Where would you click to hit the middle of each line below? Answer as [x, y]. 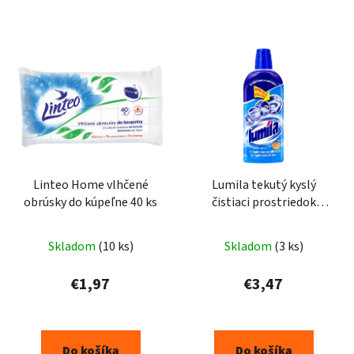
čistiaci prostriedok [264, 203]
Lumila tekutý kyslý [264, 185]
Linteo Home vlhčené [90, 185]
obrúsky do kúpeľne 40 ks [90, 203]
